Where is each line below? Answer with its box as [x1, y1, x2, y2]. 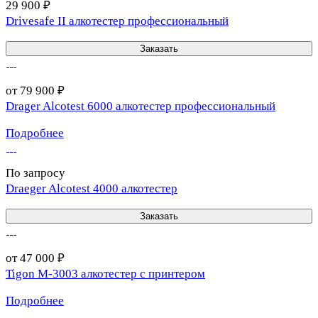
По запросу [6, 166, 65, 180]
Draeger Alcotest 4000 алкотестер [6, 182, 177, 196]
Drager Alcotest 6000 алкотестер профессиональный [6, 99, 275, 114]
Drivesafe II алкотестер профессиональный [6, 14, 229, 28]
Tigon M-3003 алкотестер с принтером [6, 267, 205, 281]
